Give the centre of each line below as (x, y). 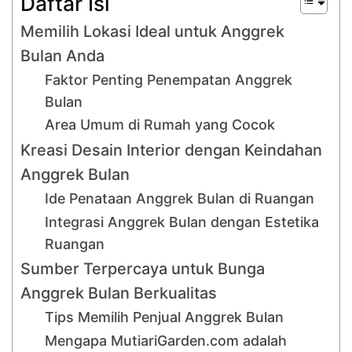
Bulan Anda (62, 56)
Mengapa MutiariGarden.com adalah (166, 341)
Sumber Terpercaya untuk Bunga (143, 269)
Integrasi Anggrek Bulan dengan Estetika (182, 222)
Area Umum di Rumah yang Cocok (160, 125)
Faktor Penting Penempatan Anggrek (169, 80)
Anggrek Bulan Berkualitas (119, 293)
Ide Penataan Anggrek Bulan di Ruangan (180, 199)
